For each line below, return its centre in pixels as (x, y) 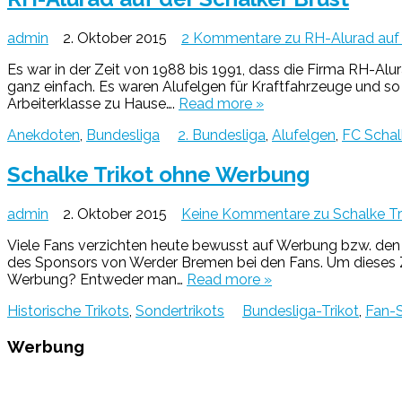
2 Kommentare (231, 39)
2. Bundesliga (222, 135)
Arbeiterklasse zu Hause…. (93, 104)
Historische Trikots (68, 310)
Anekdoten (44, 135)
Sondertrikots (180, 310)
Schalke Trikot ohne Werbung (158, 175)
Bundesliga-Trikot (301, 310)
